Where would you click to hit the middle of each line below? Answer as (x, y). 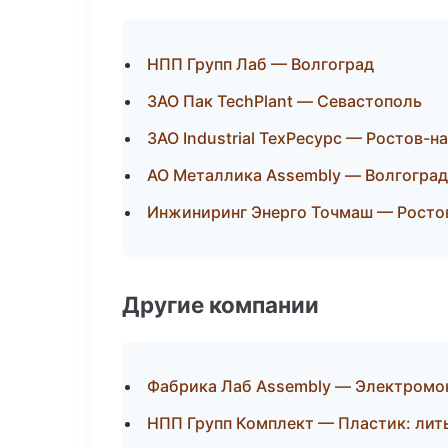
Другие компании (220, 304)
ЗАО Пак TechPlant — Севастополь (284, 101)
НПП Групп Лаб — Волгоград (260, 64)
